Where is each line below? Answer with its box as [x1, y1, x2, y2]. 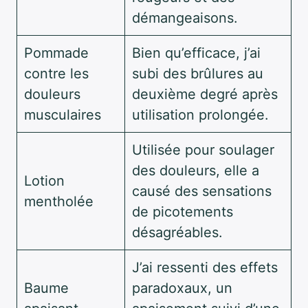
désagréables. [132, 223, 223, 241]
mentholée [24, 192, 93, 210]
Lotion [24, 172, 65, 189]
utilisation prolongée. [132, 106, 269, 123]
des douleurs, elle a [132, 162, 259, 179]
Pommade [24, 44, 89, 61]
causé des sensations [132, 182, 272, 199]
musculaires [24, 106, 101, 123]
